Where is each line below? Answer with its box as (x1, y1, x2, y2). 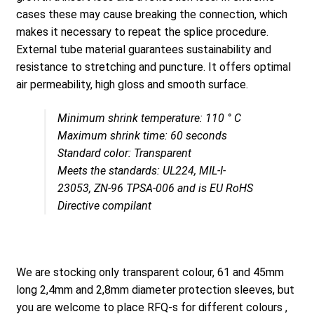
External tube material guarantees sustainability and (15, 42, 271, 56)
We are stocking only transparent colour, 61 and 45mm (15, 265, 284, 279)
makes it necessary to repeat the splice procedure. (15, 25, 268, 39)
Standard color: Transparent (57, 146, 191, 160)
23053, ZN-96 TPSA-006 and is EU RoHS (57, 181, 253, 195)
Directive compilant (57, 198, 151, 212)
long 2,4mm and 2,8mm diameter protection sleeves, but (15, 282, 294, 296)
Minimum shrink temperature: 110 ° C (57, 111, 241, 125)
